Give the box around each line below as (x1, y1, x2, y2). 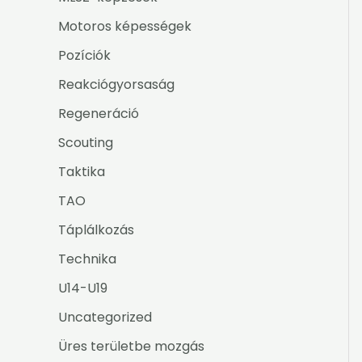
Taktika (58, 162, 105, 182)
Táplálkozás (58, 221, 134, 240)
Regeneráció (58, 104, 139, 124)
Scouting (58, 133, 113, 153)
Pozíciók (58, 46, 111, 65)
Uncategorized (58, 308, 152, 327)
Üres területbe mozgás (58, 337, 204, 356)
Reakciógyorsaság (58, 75, 175, 95)
